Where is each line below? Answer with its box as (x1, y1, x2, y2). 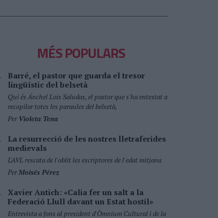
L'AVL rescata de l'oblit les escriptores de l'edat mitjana (8, 155, 162, 164)
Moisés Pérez (18, 167, 59, 177)
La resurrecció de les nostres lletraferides (8, 133, 166, 144)
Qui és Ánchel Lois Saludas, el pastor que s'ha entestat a (8, 92, 167, 101)
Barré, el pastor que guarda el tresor (8, 70, 145, 81)
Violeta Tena (18, 114, 58, 123)
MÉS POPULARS (36, 42, 125, 63)
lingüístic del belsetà (8, 79, 88, 90)
